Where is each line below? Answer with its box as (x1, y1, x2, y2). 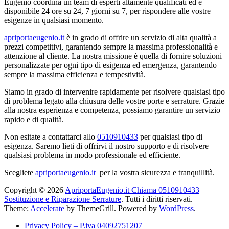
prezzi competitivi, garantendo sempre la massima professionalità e (4, 42, 218, 51)
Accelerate (30, 203, 64, 213)
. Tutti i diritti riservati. (121, 194, 193, 203)
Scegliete (4, 168, 35, 177)
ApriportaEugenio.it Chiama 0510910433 (65, 185, 199, 194)
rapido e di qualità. (4, 114, 64, 124)
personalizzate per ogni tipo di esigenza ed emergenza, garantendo (4, 60, 217, 70)
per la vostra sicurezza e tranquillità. (96, 168, 215, 177)
